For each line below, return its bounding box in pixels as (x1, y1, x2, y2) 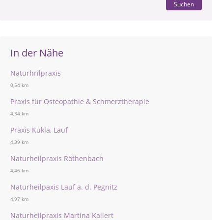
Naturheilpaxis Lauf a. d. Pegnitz (10, 182, 117, 192)
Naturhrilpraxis (10, 68, 61, 78)
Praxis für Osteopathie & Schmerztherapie (10, 97, 149, 106)
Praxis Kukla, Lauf (10, 125, 68, 135)
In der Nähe (10, 46, 63, 59)
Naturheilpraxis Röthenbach (10, 154, 104, 163)
